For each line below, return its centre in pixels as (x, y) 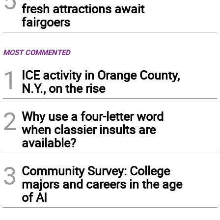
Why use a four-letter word (93, 116)
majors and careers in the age (102, 184)
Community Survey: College (96, 171)
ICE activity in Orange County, (101, 75)
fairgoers (46, 22)
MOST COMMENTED (37, 52)
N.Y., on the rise (63, 88)
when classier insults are (89, 129)
